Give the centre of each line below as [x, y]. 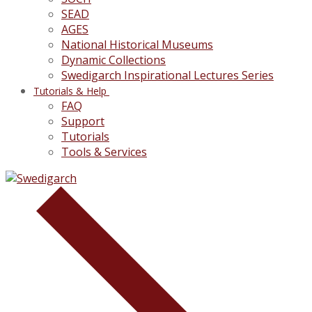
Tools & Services [104, 152]
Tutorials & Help [70, 91]
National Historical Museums [137, 45]
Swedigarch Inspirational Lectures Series [167, 75]
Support [83, 121]
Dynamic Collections [114, 60]
